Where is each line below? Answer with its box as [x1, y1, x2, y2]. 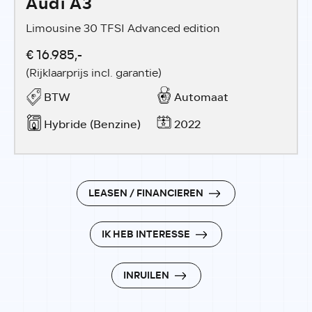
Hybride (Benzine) [44, 116, 141, 133]
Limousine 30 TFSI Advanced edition [26, 20, 220, 37]
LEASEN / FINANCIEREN [88, 185, 203, 201]
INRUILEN [123, 267, 169, 283]
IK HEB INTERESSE [102, 226, 190, 242]
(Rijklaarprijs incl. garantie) [26, 65, 162, 81]
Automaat [174, 88, 228, 106]
